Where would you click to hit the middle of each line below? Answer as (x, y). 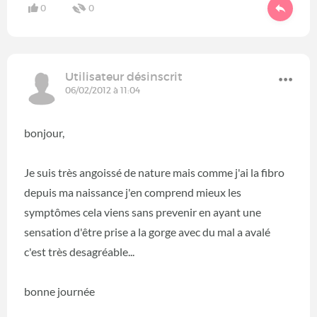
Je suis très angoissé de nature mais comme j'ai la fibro (154, 172)
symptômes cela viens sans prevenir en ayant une (143, 212)
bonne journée (59, 291)
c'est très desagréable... (79, 251)
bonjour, (44, 132)
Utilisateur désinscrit (124, 76)
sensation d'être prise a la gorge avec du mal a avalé (147, 231)
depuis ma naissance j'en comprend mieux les (133, 192)
